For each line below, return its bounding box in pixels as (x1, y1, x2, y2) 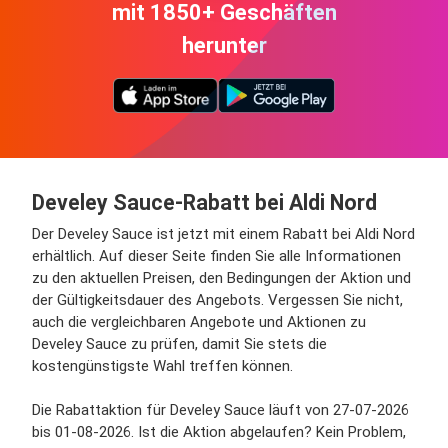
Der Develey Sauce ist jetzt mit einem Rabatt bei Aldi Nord (32, 225, 415, 243)
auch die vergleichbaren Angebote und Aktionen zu (32, 313, 366, 331)
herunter (181, 33, 267, 58)
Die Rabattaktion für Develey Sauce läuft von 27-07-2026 (32, 401, 409, 419)
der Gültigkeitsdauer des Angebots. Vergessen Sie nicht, (32, 291, 403, 309)
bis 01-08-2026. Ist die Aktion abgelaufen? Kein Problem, (32, 423, 406, 441)
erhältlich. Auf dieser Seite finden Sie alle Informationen (32, 247, 401, 265)
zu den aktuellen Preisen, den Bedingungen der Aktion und (32, 269, 411, 287)
